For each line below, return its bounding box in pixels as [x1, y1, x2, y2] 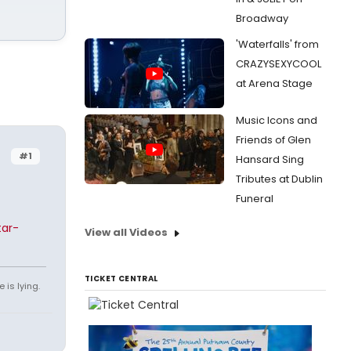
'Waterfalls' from [236, 37, 319, 52]
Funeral [236, 191, 273, 206]
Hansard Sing [236, 152, 304, 167]
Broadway [236, 11, 288, 26]
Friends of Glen [236, 132, 311, 147]
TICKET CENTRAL [85, 273, 158, 284]
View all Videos [85, 225, 168, 240]
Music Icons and [236, 113, 317, 128]
